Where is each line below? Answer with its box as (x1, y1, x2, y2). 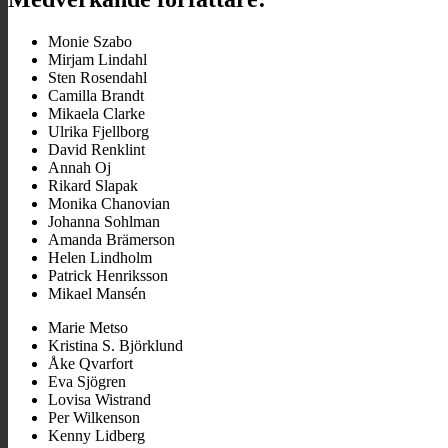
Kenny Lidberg (48, 426, 145, 444)
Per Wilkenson (48, 408, 140, 426)
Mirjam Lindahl (48, 50, 147, 68)
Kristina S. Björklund (48, 336, 183, 354)
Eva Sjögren (48, 372, 126, 390)
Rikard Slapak (48, 176, 138, 194)
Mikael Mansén (48, 284, 146, 302)
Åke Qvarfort (48, 354, 133, 372)
